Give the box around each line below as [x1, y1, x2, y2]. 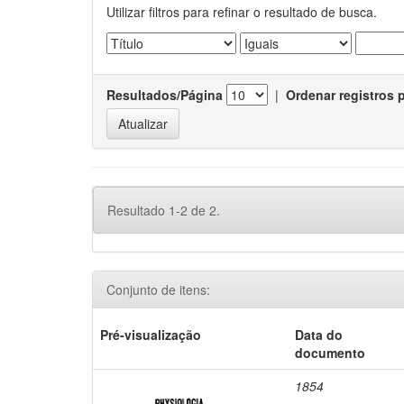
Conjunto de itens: [106, 280, 210, 298]
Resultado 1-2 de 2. [107, 201, 220, 219]
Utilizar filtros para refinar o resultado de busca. [106, 3, 377, 21]
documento [295, 344, 366, 362]
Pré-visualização [100, 326, 202, 344]
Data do [295, 326, 344, 344]
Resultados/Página [106, 86, 223, 104]
